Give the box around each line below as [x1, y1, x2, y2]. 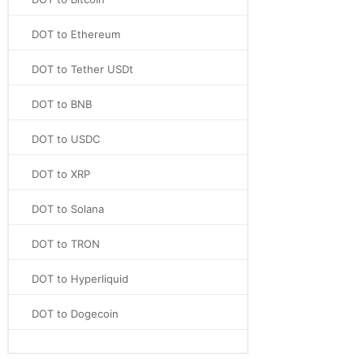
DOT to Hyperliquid [32, 272, 128, 285]
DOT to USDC [32, 132, 100, 145]
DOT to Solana [32, 202, 104, 215]
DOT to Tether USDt [32, 63, 133, 76]
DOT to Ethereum [32, 28, 120, 41]
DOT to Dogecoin [32, 307, 119, 320]
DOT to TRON [32, 237, 100, 250]
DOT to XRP [32, 167, 90, 180]
